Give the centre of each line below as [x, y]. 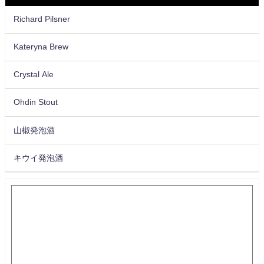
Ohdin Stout [36, 102]
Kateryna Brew [41, 47]
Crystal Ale [34, 75]
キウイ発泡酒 [39, 158]
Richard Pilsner [42, 19]
